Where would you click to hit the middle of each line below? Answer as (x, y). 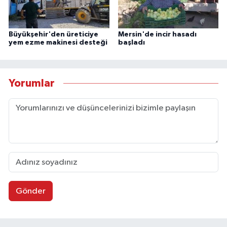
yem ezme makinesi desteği (58, 43)
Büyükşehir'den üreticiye (53, 35)
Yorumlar (32, 83)
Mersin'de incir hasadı (157, 35)
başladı (131, 43)
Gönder (30, 191)
